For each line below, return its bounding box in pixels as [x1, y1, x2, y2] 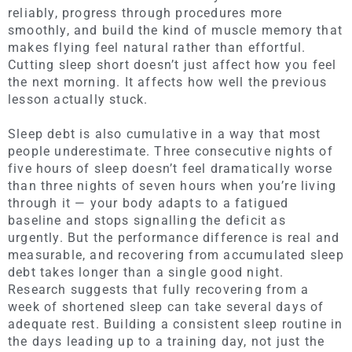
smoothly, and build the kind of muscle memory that [8, 22, 343, 38]
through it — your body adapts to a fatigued [8, 195, 289, 211]
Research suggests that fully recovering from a [8, 281, 310, 297]
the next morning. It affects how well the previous [8, 74, 328, 90]
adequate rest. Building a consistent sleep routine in [8, 316, 343, 332]
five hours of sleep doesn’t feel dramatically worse [8, 160, 333, 176]
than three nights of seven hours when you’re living [8, 178, 337, 193]
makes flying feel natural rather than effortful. [8, 39, 306, 55]
